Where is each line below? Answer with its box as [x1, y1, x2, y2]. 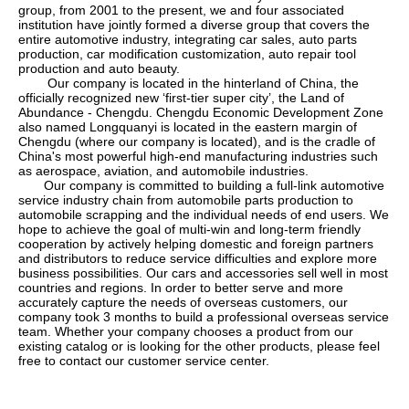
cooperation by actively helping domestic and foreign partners [18, 236, 373, 252]
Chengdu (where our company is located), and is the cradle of [18, 134, 375, 150]
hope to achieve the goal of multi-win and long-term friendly [18, 222, 361, 237]
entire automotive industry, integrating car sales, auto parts [18, 32, 357, 47]
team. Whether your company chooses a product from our [18, 324, 353, 340]
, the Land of [271, 90, 344, 106]
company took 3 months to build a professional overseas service [18, 309, 389, 325]
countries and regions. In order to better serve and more [18, 280, 343, 296]
